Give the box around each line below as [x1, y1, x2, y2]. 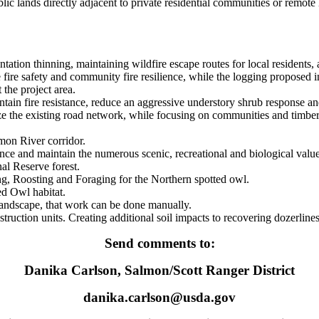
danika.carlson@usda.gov [83, 290, 236, 305]
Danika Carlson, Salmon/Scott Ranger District [24, 263, 295, 278]
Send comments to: [104, 236, 215, 251]
